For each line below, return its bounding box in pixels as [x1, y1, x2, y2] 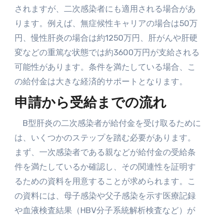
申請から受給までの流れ [14, 97, 167, 110]
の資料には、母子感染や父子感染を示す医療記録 [14, 190, 196, 201]
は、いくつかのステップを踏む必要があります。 [14, 132, 196, 142]
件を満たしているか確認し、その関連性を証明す [14, 161, 196, 171]
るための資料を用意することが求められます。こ [14, 176, 196, 186]
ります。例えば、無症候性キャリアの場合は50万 [14, 18, 198, 28]
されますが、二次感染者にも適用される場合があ [14, 4, 196, 14]
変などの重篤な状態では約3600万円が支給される [14, 47, 200, 57]
